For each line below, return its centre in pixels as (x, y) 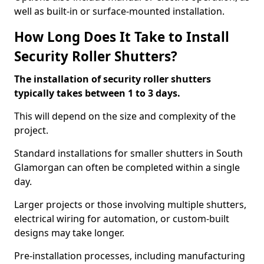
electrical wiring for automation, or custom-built (122, 219)
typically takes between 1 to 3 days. (98, 93)
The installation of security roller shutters (113, 79)
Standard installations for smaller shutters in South (128, 153)
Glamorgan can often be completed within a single (127, 167)
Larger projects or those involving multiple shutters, (130, 204)
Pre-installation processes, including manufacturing (130, 256)
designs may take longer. (70, 233)
